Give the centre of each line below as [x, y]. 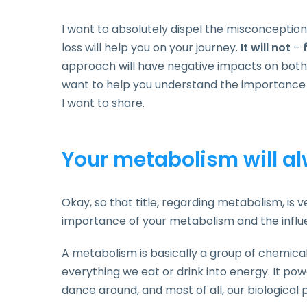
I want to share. [103, 103]
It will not [267, 47]
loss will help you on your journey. [151, 47]
